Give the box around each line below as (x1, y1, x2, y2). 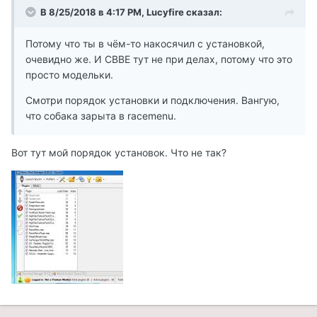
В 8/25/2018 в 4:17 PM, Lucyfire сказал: (40, 6, 222, 18)
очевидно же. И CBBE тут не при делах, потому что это (25, 53, 292, 66)
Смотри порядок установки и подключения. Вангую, (25, 94, 279, 107)
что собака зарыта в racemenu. (25, 110, 176, 122)
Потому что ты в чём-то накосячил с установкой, (25, 38, 265, 50)
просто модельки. (25, 69, 113, 81)
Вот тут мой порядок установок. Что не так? (11, 146, 226, 159)
